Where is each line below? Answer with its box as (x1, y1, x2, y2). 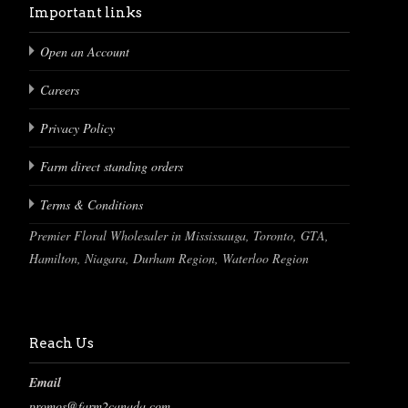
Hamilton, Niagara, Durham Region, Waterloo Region (29, 250, 309, 267)
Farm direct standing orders (40, 158, 183, 175)
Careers (40, 81, 79, 98)
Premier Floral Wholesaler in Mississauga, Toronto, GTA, (29, 227, 329, 244)
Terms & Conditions (40, 196, 143, 213)
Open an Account (40, 43, 129, 60)
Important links (29, 5, 142, 21)
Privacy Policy (40, 119, 115, 137)
